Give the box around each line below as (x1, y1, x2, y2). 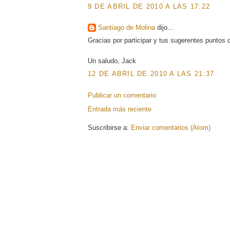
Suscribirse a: (87, 124, 131, 132)
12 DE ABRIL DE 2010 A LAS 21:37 (87, 70, 215, 78)
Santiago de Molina (98, 24, 155, 32)
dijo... (155, 24, 174, 32)
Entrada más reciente (87, 105, 151, 113)
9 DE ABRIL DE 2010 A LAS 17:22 (87, 3, 210, 11)
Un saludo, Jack (87, 56, 136, 65)
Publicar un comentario (87, 91, 156, 99)
